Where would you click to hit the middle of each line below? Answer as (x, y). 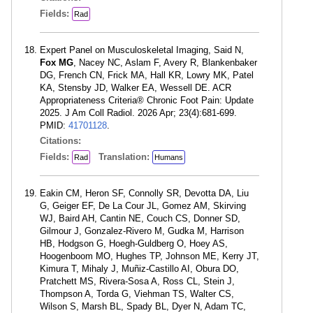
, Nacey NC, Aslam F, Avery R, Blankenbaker (165, 63)
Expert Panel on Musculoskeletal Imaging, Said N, (142, 50)
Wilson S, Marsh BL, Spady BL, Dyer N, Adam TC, (143, 306)
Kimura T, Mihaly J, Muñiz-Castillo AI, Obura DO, (139, 269)
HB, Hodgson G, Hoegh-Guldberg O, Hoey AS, (134, 243)
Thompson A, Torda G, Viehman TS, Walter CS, (137, 294)
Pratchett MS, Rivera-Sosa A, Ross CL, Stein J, (137, 281)
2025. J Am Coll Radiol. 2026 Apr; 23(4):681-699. (138, 113)
